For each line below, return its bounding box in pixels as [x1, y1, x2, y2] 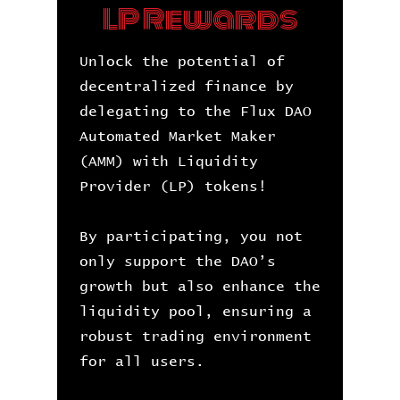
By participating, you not [79, 229, 303, 244]
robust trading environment [79, 329, 312, 344]
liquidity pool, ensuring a [79, 304, 312, 319]
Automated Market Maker [79, 129, 276, 144]
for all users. [79, 354, 204, 369]
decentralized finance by [79, 79, 294, 94]
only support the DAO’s [79, 254, 276, 269]
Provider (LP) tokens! [79, 179, 267, 194]
